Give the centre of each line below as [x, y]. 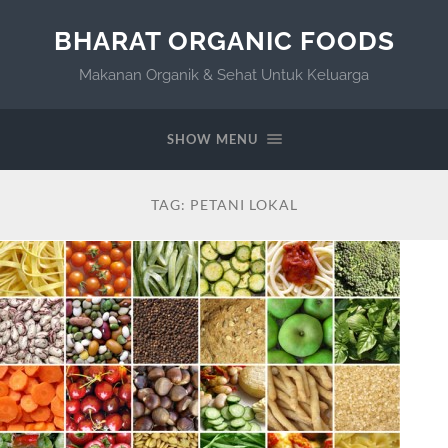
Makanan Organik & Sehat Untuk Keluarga [224, 75]
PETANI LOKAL [243, 204]
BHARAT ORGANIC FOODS [224, 40]
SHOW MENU [212, 139]
